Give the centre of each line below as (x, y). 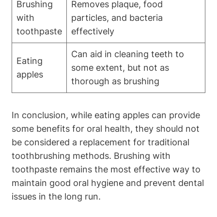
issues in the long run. (56, 196)
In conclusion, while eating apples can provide (106, 115)
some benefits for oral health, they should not (106, 128)
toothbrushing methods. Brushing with (91, 155)
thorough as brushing (115, 81)
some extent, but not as (120, 67)
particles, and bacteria (117, 17)
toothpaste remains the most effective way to (106, 169)
